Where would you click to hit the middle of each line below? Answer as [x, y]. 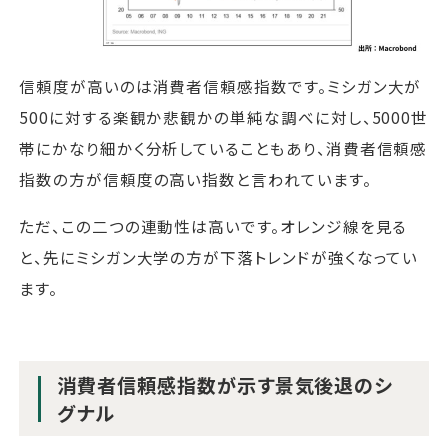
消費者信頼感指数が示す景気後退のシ [225, 384]
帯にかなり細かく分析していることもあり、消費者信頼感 [223, 148]
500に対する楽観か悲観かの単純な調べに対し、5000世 [224, 117]
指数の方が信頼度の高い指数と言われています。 [195, 179]
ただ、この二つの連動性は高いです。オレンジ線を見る [213, 226]
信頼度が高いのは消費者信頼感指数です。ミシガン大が [220, 86]
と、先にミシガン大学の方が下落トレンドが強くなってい [219, 257]
